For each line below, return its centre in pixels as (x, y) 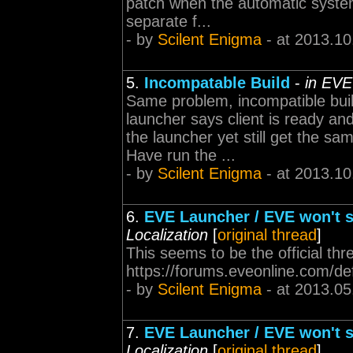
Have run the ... (181, 155)
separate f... (169, 21)
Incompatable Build (217, 83)
